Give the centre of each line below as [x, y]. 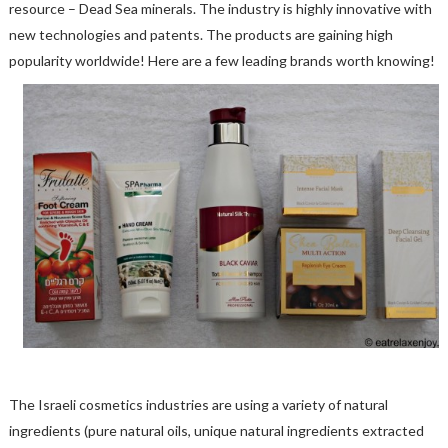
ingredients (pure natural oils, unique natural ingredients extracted [216, 431]
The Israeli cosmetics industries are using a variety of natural [198, 405]
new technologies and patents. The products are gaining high [200, 34]
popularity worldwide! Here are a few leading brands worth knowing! [221, 60]
